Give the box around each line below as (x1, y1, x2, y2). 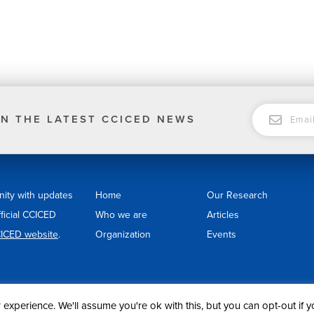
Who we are (95, 208, 147, 221)
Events (206, 228, 236, 240)
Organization (95, 228, 151, 240)
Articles (206, 208, 239, 221)
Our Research (206, 189, 268, 201)
